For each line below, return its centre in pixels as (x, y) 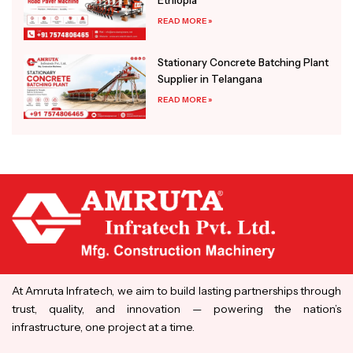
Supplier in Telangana (210, 78)
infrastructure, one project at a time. (103, 327)
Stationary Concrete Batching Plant (243, 62)
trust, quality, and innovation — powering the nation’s (176, 309)
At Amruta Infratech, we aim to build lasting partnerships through (176, 291)
